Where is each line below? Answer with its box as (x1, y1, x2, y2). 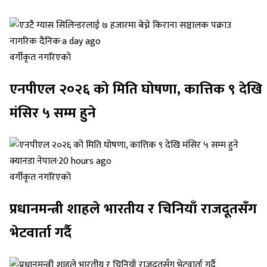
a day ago (62, 33, 101, 50)
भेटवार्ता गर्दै (10, 221, 72, 245)
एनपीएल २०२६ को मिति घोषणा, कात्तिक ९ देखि (10, 77, 262, 101)
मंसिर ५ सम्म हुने (10, 101, 96, 125)
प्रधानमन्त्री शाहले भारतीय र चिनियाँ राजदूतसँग (10, 197, 257, 221)
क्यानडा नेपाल (10, 153, 57, 169)
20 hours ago (58, 153, 111, 169)
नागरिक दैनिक (10, 33, 60, 50)
